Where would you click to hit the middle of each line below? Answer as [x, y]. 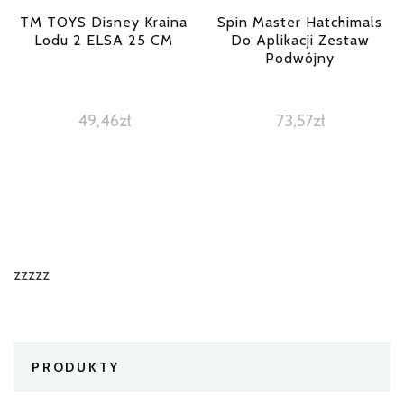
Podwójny [300, 58]
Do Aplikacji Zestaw [300, 40]
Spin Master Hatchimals [300, 22]
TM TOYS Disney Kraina [104, 22]
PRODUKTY [76, 367]
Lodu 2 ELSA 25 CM [104, 40]
